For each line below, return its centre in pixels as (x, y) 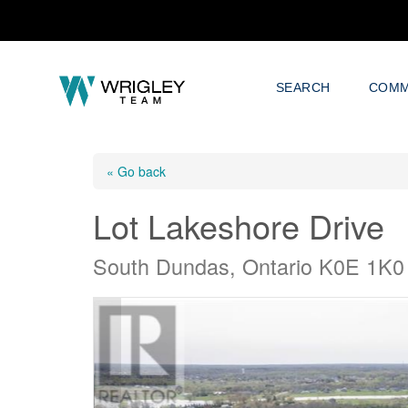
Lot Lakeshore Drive (239, 225)
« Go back (136, 171)
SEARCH (303, 87)
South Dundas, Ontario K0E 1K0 (249, 266)
